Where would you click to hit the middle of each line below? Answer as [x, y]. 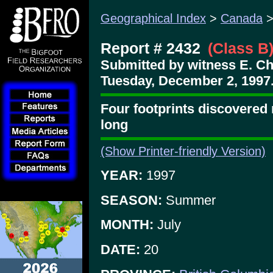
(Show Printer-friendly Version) [183, 151]
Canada [242, 18]
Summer [189, 200]
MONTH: [127, 225]
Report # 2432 [151, 48]
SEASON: [131, 200]
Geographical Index [153, 18]
